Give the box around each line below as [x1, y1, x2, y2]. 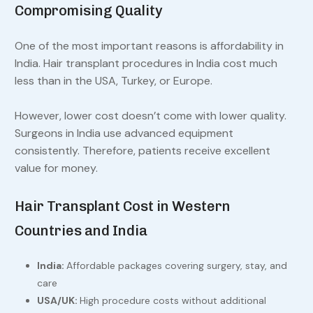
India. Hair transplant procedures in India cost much [14, 56, 277, 71]
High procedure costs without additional [79, 294, 266, 307]
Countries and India [14, 222, 147, 240]
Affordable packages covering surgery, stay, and [66, 259, 287, 272]
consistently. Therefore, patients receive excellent [14, 143, 270, 159]
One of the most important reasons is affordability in [14, 38, 284, 54]
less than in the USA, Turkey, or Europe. [14, 73, 212, 89]
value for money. [14, 161, 98, 176]
